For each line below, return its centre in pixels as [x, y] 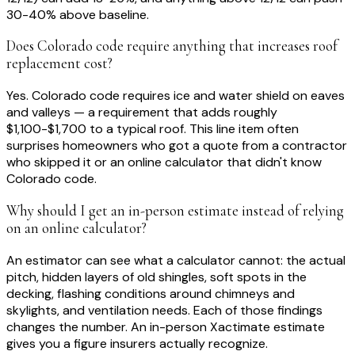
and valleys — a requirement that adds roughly [142, 113]
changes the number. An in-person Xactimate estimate [166, 326]
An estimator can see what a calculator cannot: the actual [176, 260]
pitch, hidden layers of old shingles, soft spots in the [157, 277]
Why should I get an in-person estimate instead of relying [175, 210]
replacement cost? [59, 64]
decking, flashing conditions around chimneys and [151, 293]
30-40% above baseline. [78, 14]
